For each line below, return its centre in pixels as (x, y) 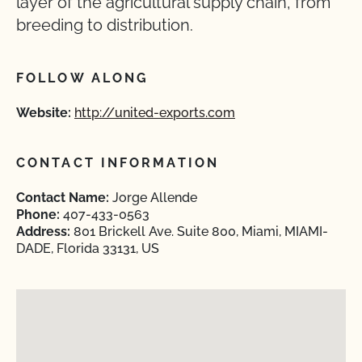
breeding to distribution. (105, 25)
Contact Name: (63, 198)
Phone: (38, 215)
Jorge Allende (153, 198)
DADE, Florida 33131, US (88, 248)
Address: (43, 232)
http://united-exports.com (155, 113)
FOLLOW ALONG (83, 78)
